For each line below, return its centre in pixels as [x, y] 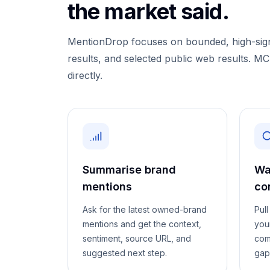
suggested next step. [125, 253]
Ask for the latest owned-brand [145, 209]
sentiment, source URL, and [137, 238]
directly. [85, 75]
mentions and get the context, [142, 224]
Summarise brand [129, 170]
